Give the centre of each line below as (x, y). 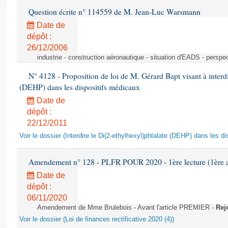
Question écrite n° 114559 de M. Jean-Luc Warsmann (113, 12)
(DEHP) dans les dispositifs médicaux (80, 87)
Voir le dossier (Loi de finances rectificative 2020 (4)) (97, 219)
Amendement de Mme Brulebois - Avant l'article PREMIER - (126, 208)
